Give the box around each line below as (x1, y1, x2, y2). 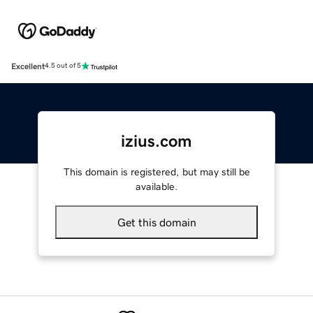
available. (136, 181, 177, 191)
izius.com (121, 132, 192, 150)
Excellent (11, 61, 45, 71)
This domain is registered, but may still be (63, 166, 250, 177)
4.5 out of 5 (45, 62, 81, 70)
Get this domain (117, 216, 196, 228)
